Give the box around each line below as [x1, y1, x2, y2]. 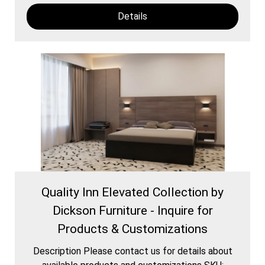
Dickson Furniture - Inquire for [52, 203, 213, 218]
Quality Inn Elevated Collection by [41, 185, 224, 199]
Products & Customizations [57, 221, 208, 236]
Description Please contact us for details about [33, 245, 232, 257]
